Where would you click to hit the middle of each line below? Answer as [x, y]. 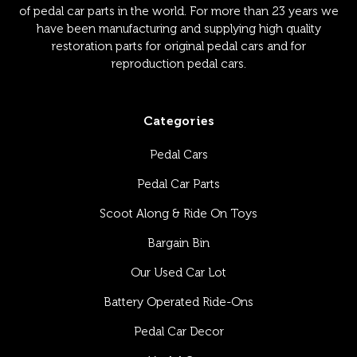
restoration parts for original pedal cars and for [179, 46]
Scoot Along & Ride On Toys [178, 213]
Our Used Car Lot [178, 272]
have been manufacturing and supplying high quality [179, 28]
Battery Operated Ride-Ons [178, 302]
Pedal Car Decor [178, 331]
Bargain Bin [178, 243]
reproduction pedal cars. [179, 63]
